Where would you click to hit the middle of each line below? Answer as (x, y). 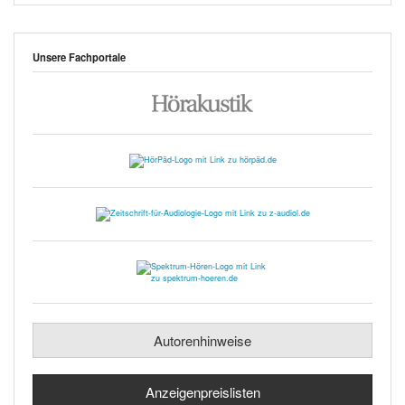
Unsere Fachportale (79, 57)
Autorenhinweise (202, 340)
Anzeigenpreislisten (202, 392)
